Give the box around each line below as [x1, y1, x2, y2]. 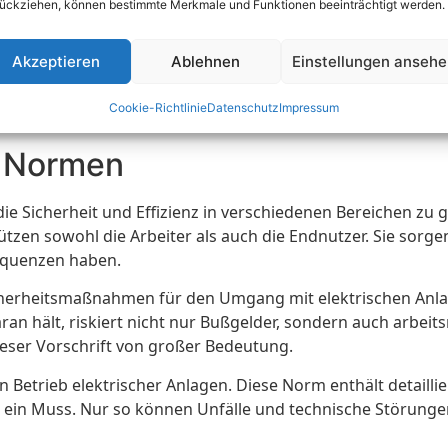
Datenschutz [206, 100, 279, 115]
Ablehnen [171, 51, 241, 71]
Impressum [278, 100, 339, 115]
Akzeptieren [11, 51, 100, 71]
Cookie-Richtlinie [108, 100, 207, 115]
